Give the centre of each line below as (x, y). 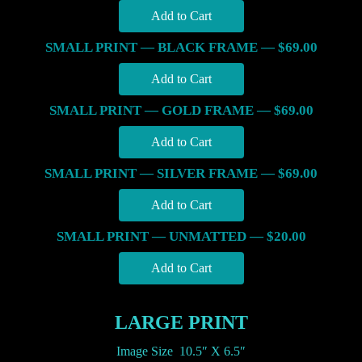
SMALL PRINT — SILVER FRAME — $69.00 (181, 174)
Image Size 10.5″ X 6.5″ (181, 351)
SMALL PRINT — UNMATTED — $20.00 (181, 237)
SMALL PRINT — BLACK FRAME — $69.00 (181, 48)
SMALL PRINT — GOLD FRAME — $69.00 (181, 111)
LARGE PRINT (181, 323)
